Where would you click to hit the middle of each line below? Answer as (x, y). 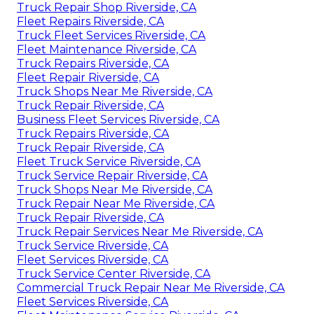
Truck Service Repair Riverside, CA (112, 175)
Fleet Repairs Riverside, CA (90, 21)
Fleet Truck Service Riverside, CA (109, 161)
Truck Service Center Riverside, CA (114, 273)
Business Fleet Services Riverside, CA (118, 119)
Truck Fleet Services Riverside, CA (111, 35)
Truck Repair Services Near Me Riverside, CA (140, 231)
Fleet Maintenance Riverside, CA (107, 49)
